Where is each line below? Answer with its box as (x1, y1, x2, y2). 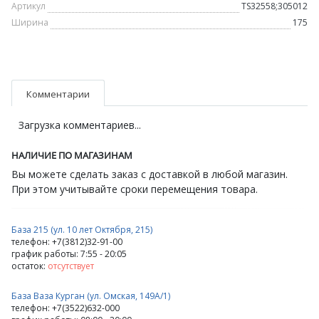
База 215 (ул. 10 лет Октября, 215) (11, 224, 152, 236)
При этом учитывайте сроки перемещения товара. (11, 182, 258, 196)
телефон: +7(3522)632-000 (11, 302, 120, 314)
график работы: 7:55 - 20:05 (11, 248, 127, 260)
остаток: (11, 260, 48, 272)
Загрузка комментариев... (19, 118, 141, 132)
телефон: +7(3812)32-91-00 (11, 236, 122, 248)
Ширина (11, 16, 48, 28)
